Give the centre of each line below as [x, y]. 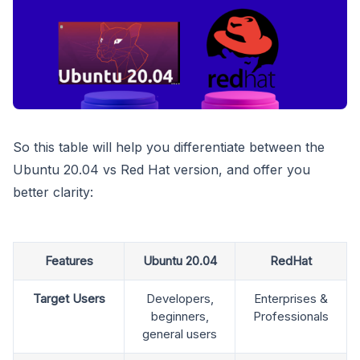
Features [69, 260]
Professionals [291, 316]
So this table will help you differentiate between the [169, 147]
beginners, [180, 316]
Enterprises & [291, 298]
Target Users [69, 298]
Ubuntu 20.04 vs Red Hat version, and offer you [162, 169]
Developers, [180, 298]
